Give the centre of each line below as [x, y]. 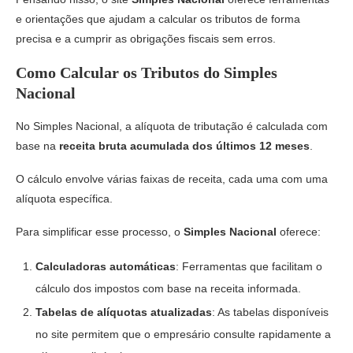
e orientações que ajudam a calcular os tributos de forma [158, 19]
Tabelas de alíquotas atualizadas [124, 312]
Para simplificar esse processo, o [100, 231]
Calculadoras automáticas [106, 266]
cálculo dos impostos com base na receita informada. [168, 288]
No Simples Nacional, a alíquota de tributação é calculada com [172, 126]
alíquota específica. [64, 198]
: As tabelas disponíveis [270, 312]
